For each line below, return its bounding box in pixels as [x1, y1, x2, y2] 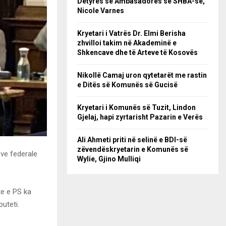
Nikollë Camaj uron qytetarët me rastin [77, 71, 207, 79]
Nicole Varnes [77, 7, 124, 15]
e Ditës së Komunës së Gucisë [77, 81, 178, 89]
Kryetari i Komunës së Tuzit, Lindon [77, 103, 196, 111]
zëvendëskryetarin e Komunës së [77, 145, 188, 153]
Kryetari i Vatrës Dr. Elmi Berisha [77, 29, 186, 37]
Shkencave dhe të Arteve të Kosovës [77, 48, 198, 56]
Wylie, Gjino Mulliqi [77, 155, 141, 163]
